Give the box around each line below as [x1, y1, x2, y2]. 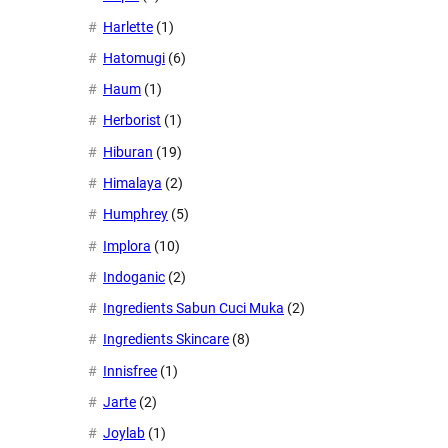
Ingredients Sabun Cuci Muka [103, 300, 284, 317]
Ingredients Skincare [103, 331, 229, 348]
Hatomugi [103, 49, 165, 66]
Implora [103, 237, 151, 254]
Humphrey [103, 206, 168, 223]
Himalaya [103, 175, 162, 192]
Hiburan [103, 143, 153, 160]
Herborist [103, 112, 161, 129]
